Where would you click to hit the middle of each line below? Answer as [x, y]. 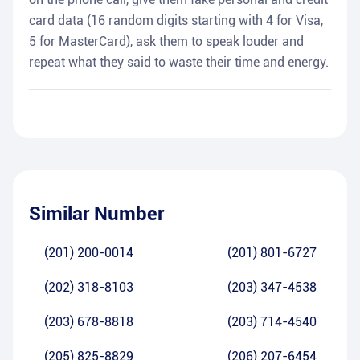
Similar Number [96, 214]
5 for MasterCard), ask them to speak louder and [166, 42]
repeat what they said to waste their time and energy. [179, 63]
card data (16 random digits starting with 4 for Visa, [176, 21]
